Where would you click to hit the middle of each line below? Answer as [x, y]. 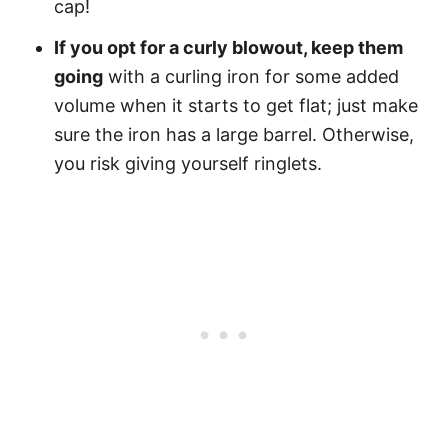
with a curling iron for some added [251, 76]
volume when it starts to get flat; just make [236, 105]
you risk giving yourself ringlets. [188, 163]
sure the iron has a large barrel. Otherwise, [234, 134]
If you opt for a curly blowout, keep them [228, 47]
